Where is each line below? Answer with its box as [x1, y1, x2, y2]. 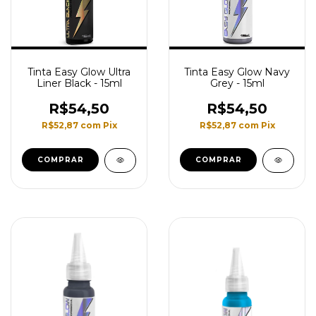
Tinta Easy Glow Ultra [28, 66, 130, 78]
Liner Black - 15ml [36, 77, 122, 90]
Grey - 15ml [209, 77, 265, 90]
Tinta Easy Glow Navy [184, 66, 290, 78]
